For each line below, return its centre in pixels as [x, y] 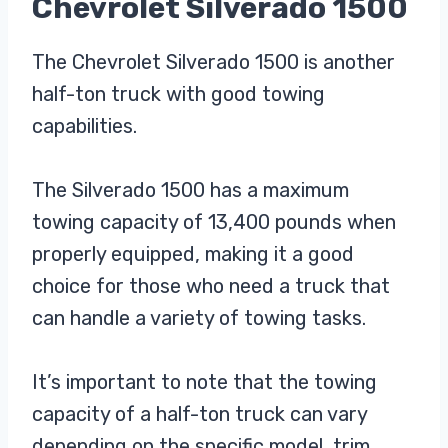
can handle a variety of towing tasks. [199, 318]
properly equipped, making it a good [193, 254]
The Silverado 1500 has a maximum [190, 190]
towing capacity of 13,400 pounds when [214, 222]
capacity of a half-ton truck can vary [199, 414]
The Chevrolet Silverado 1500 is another [213, 62]
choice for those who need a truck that [211, 286]
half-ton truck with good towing [178, 94]
